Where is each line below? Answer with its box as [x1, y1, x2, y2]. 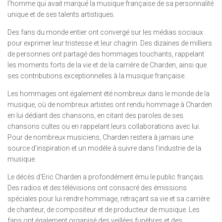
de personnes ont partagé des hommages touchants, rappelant [7, 50, 204, 58]
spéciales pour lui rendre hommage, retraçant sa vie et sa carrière [7, 195, 210, 203]
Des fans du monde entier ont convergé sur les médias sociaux [7, 28, 203, 36]
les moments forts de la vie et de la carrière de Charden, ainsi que [7, 61, 207, 69]
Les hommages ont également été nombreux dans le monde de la [7, 90, 210, 98]
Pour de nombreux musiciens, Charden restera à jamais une [7, 133, 193, 141]
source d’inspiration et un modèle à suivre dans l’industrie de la [7, 144, 201, 152]
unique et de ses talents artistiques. [7, 10, 115, 18]
